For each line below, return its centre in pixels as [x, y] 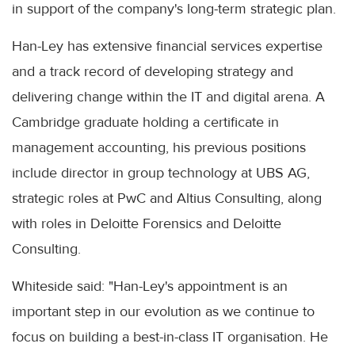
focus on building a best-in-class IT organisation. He [170, 337]
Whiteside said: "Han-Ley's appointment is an [150, 286]
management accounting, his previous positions [159, 148]
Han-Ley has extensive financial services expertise [167, 46]
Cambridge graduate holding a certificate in [145, 122]
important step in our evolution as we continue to [163, 312]
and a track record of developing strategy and [153, 72]
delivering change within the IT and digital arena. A [168, 97]
